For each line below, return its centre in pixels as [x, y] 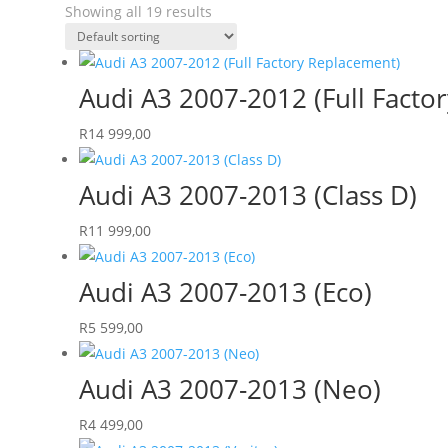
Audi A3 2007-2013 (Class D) [247, 194]
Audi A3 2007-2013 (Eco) [225, 291]
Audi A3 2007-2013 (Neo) [229, 388]
